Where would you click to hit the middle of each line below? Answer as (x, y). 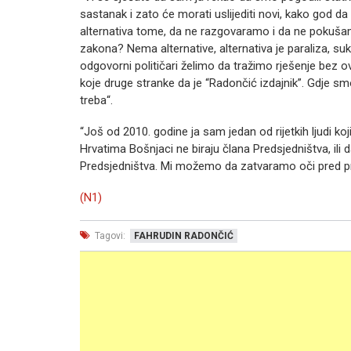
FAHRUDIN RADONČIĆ (184, 236)
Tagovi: (109, 236)
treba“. (96, 100)
